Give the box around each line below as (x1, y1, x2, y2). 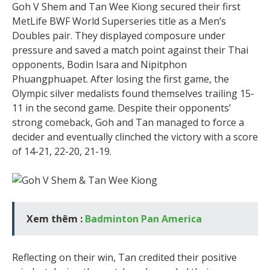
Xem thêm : (27, 212, 85, 225)
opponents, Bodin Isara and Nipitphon (12, 57, 187, 71)
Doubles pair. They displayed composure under (12, 28, 225, 42)
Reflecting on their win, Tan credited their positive (12, 250, 237, 264)
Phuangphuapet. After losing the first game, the (12, 72, 229, 86)
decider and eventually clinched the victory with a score (12, 130, 258, 143)
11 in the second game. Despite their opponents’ (12, 101, 231, 115)
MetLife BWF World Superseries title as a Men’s (12, 14, 226, 28)
